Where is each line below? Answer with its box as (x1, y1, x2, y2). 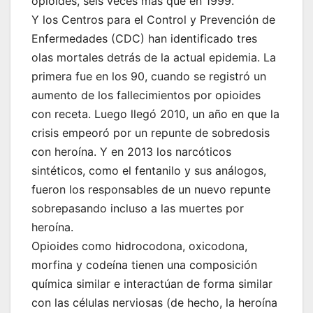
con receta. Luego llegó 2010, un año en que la (31, 107, 279, 122)
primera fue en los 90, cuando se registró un (31, 69, 266, 84)
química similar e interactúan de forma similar (31, 277, 272, 291)
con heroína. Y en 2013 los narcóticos (31, 145, 231, 159)
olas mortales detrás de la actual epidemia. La (31, 50, 276, 65)
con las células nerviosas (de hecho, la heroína (31, 296, 277, 310)
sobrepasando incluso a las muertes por (31, 201, 244, 216)
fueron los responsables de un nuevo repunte (31, 182, 270, 197)
